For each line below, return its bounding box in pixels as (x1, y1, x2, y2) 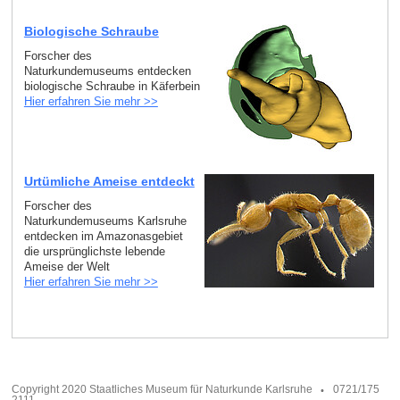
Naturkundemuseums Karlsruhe (23, 213, 187, 228)
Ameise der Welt (23, 259, 110, 273)
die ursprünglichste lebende (23, 244, 165, 258)
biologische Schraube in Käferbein (23, 79, 200, 93)
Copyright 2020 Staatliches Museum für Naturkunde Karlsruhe (11, 383, 312, 395)
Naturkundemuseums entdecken (23, 63, 191, 78)
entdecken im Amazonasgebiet (23, 229, 183, 243)
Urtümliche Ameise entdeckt (23, 173, 195, 188)
